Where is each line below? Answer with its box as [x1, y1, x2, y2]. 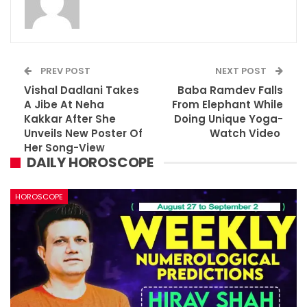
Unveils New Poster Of [24, 126, 143, 141]
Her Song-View [24, 140, 108, 156]
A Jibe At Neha [24, 97, 104, 112]
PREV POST [38, 64, 90, 78]
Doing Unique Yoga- [174, 112, 283, 127]
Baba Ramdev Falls [177, 83, 283, 98]
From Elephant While [172, 97, 283, 112]
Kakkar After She [24, 112, 116, 127]
